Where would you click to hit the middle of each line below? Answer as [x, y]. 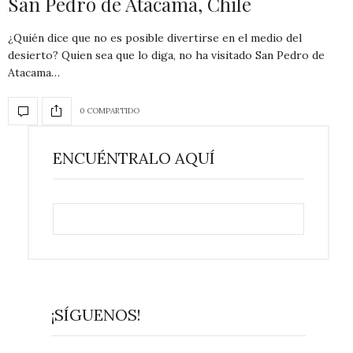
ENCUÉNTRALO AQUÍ [134, 158]
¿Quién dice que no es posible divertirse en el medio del [155, 37]
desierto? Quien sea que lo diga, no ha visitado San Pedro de [166, 55]
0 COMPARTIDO [110, 111]
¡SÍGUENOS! [96, 314]
